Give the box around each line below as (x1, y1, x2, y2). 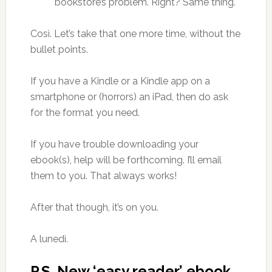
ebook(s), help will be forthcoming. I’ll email (30, 154, 222, 166)
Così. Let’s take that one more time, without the (30, 28, 240, 39)
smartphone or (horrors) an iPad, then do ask (30, 91, 228, 103)
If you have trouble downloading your (30, 138, 199, 150)
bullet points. (30, 44, 88, 55)
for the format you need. (30, 107, 140, 118)
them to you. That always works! (30, 170, 177, 182)
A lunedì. (30, 233, 68, 245)
